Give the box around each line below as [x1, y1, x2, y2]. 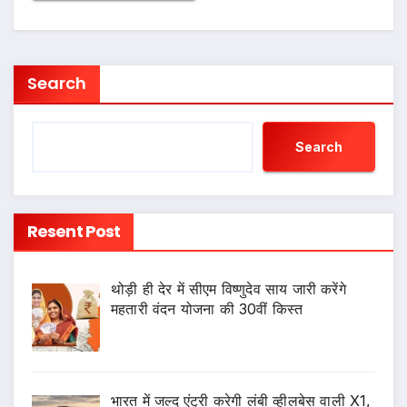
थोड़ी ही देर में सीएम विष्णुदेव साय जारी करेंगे [111, 280, 346, 299]
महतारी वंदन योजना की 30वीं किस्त [111, 300, 303, 319]
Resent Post [27, 220, 121, 243]
